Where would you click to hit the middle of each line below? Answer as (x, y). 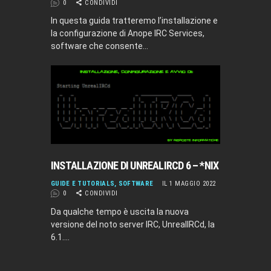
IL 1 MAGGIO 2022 (189, 184)
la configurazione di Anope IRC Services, (128, 34)
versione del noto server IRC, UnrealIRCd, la (133, 224)
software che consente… (100, 46)
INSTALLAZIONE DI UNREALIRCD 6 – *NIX (135, 165)
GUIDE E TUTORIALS (83, 184)
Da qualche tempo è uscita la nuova (120, 211)
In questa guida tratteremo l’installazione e (134, 21)
